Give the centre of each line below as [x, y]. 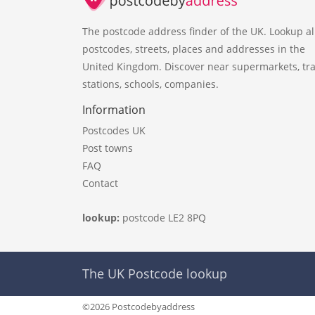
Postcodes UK [114, 130]
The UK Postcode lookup [155, 274]
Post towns [108, 148]
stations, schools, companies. [150, 84]
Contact [100, 183]
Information [114, 109]
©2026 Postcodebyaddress [139, 307]
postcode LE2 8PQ [164, 217]
